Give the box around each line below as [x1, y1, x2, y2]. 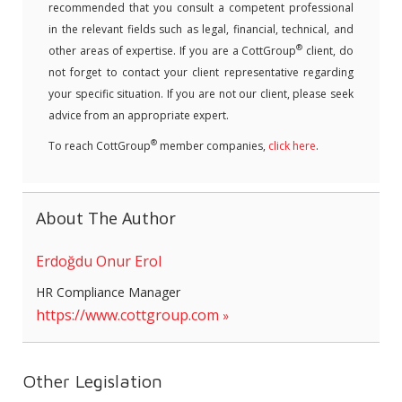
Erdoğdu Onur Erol [36, 250, 162, 271]
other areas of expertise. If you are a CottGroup [48, 42, 297, 58]
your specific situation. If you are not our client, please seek [48, 85, 354, 101]
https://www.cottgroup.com [36, 304, 219, 325]
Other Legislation [22, 370, 162, 391]
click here [268, 137, 316, 153]
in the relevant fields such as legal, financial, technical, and [48, 21, 354, 37]
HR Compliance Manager [36, 283, 180, 301]
